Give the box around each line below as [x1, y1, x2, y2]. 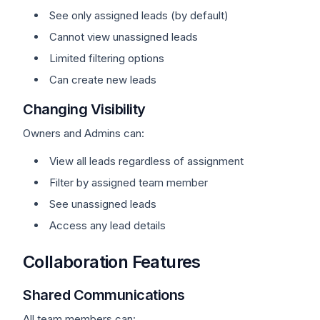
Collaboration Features [23, 251, 201, 272]
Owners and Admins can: [23, 126, 144, 140]
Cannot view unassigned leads [49, 30, 198, 44]
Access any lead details [49, 219, 166, 232]
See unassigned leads [49, 197, 156, 211]
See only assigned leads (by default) [49, 9, 229, 22]
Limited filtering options [49, 51, 164, 65]
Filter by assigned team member [49, 176, 208, 189]
